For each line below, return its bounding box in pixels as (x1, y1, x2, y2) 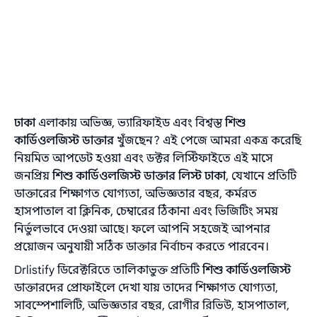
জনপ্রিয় (14, 169, 53, 183)
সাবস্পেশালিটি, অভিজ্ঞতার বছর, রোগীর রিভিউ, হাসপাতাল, (14, 299, 290, 313)
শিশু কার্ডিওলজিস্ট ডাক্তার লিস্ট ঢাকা (52, 169, 226, 183)
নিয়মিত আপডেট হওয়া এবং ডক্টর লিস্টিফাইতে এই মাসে (14, 151, 274, 166)
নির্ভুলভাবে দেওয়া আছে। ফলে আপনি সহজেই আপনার (14, 222, 271, 236)
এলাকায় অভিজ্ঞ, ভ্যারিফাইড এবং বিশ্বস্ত (35, 116, 226, 130)
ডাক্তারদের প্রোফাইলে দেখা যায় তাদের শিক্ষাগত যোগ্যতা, (14, 281, 279, 295)
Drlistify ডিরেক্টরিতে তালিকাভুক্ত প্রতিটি (14, 263, 203, 277)
